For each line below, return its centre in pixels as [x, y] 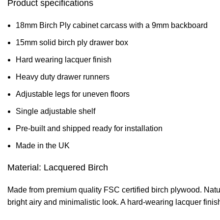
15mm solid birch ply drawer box [72, 42]
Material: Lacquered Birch [58, 167]
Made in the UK [43, 146]
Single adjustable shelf [55, 111]
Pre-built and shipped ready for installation [89, 128]
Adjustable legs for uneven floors [73, 94]
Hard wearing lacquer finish [64, 60]
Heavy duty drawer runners [63, 77]
